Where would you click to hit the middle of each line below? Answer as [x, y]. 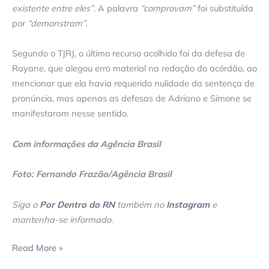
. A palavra [117, 8]
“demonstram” [57, 23]
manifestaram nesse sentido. [70, 113]
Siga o [26, 204]
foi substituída [224, 8]
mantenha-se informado [62, 219]
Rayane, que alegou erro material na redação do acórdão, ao [134, 68]
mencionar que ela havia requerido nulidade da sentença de [133, 83]
